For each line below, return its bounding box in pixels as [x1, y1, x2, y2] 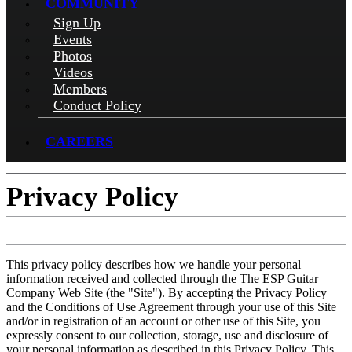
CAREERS [46, 134, 113, 149]
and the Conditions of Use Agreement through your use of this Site [6, 300, 336, 313]
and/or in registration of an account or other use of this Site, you [6, 314, 321, 328]
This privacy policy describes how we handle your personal [6, 258, 301, 271]
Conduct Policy [53, 97, 141, 113]
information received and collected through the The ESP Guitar [6, 272, 318, 285]
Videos [53, 64, 93, 80]
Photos [53, 48, 92, 64]
